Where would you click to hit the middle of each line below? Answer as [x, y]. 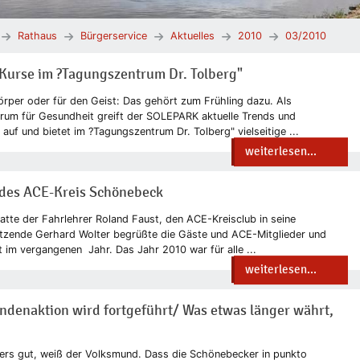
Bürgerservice [114, 36]
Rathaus [37, 36]
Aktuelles [192, 36]
